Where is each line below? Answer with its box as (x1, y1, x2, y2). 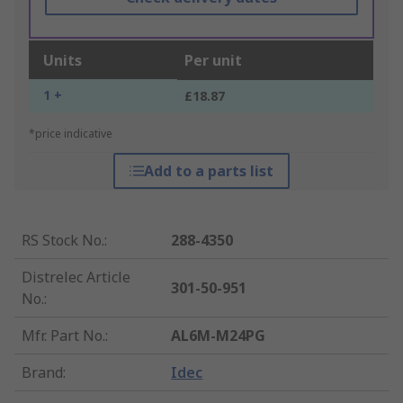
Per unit (184, 50, 242, 71)
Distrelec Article (22, 267, 130, 288)
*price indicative (29, 126, 112, 142)
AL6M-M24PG (171, 326, 266, 346)
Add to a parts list (143, 161, 273, 182)
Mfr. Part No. (22, 326, 105, 346)
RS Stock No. (22, 230, 104, 251)
